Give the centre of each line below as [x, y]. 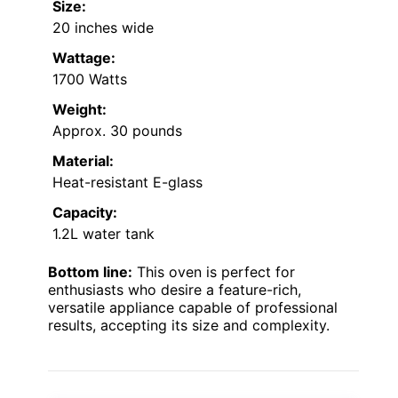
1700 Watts [90, 80]
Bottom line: [90, 272]
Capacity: [85, 213]
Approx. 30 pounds [117, 131]
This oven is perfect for [214, 272]
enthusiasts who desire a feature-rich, [175, 290]
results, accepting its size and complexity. [189, 326]
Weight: [80, 110]
